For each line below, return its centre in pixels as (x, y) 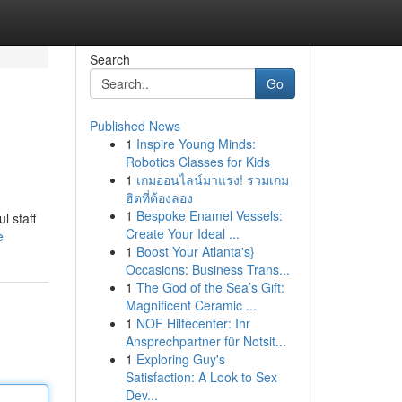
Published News (135, 126)
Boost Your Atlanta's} (195, 251)
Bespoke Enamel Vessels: (209, 215)
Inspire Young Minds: (196, 144)
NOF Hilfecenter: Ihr (193, 323)
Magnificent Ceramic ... (191, 305)
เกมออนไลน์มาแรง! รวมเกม (212, 179)
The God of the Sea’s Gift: (210, 287)
